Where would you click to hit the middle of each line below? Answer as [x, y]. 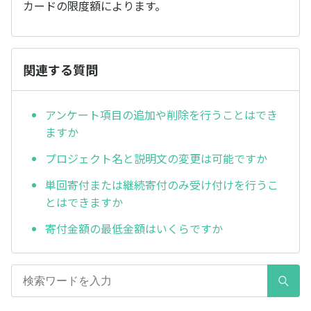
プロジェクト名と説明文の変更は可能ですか [156, 159]
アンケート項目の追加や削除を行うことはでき [161, 115]
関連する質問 [60, 69]
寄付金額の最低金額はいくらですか [134, 228]
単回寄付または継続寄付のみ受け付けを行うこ [162, 184]
